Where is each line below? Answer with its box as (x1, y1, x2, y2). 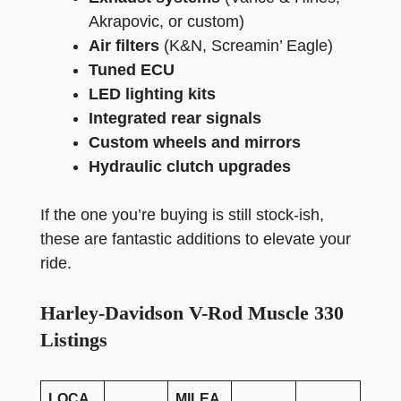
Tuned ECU (89, 61, 175, 79)
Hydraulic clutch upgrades (89, 158, 291, 175)
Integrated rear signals (89, 109, 261, 127)
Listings (40, 328, 107, 351)
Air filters (89, 37, 159, 55)
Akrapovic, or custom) (89, 13, 244, 30)
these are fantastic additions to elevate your (40, 230, 351, 248)
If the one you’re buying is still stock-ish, (40, 206, 324, 224)
